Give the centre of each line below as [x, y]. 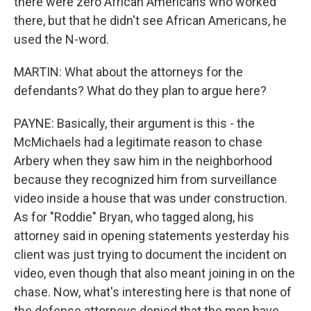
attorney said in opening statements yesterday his [152, 236]
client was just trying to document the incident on [150, 254]
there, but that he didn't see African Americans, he [150, 20]
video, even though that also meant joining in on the [154, 273]
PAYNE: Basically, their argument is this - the [134, 123]
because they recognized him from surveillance [145, 179]
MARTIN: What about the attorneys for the [128, 72]
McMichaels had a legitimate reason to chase [138, 142]
